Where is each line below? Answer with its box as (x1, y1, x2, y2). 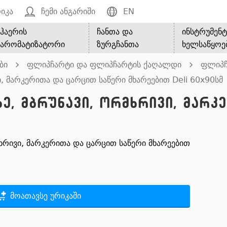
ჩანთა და (97, 27, 133, 36)
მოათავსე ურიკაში (10, 191, 81, 201)
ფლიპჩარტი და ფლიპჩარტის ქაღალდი (27, 60, 181, 69)
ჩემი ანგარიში (41, 7, 95, 16)
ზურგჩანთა (97, 40, 139, 49)
